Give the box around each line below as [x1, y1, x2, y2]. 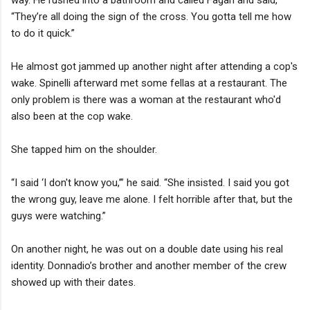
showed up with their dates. [11, 275, 136, 289]
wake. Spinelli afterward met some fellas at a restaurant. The [11, 76, 287, 89]
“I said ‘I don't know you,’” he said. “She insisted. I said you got [11, 176, 289, 189]
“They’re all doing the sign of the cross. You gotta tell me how [11, 10, 291, 23]
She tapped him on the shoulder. [11, 143, 157, 156]
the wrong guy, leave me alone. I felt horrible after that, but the [11, 192, 293, 206]
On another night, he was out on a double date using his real [11, 242, 283, 255]
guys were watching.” [11, 209, 106, 222]
